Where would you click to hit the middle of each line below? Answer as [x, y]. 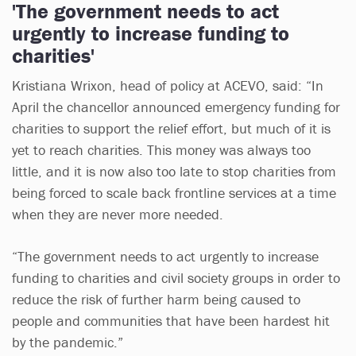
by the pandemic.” [68, 342]
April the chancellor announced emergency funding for [176, 106]
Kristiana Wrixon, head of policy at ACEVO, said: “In [168, 85]
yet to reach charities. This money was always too [161, 149]
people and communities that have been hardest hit [171, 320]
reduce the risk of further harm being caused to [156, 299]
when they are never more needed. [120, 214]
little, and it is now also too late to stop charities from [174, 171]
